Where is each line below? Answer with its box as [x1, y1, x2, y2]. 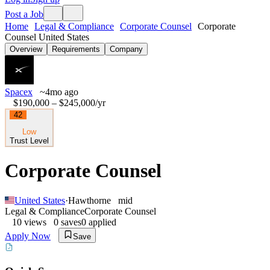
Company [110, 45, 143, 54]
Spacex [5, 87, 33, 97]
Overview [10, 45, 42, 54]
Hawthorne [68, 195, 111, 206]
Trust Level [10, 136, 49, 145]
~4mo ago [40, 87, 78, 97]
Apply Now [5, 230, 51, 241]
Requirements [52, 45, 100, 54]
